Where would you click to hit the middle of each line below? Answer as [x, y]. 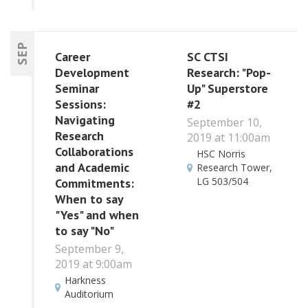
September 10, [224, 122]
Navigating [85, 120]
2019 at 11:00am [228, 137]
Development [92, 73]
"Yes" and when [97, 215]
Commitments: [95, 184]
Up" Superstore [227, 89]
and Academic [92, 168]
